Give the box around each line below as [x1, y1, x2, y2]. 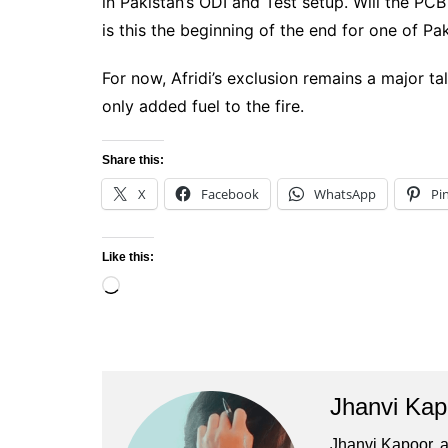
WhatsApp [314, 184, 376, 203]
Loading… [119, 276, 193, 297]
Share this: [102, 152, 164, 167]
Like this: [102, 249, 154, 264]
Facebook [201, 184, 259, 203]
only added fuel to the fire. [102, 95, 304, 116]
